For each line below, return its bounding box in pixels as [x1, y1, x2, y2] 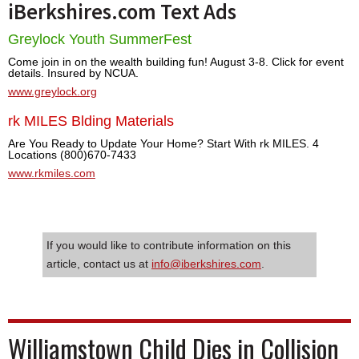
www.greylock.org [8, 84, 97, 98]
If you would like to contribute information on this [46, 238, 291, 252]
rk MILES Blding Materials [8, 112, 174, 129]
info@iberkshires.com [151, 256, 261, 270]
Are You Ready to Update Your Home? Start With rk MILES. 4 [8, 136, 319, 150]
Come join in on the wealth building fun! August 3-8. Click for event [8, 54, 344, 68]
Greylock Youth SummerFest [8, 30, 192, 47]
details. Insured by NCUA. [8, 66, 139, 79]
